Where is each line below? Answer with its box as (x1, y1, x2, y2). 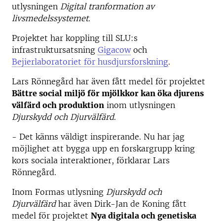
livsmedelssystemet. (12, 13, 90, 23)
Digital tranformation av (60, 1, 154, 11)
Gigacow (98, 45, 131, 55)
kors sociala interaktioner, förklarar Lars (12, 155, 170, 165)
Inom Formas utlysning (12, 187, 106, 197)
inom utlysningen (104, 100, 175, 110)
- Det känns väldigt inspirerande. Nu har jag (12, 132, 184, 142)
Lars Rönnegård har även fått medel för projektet (12, 76, 205, 86)
